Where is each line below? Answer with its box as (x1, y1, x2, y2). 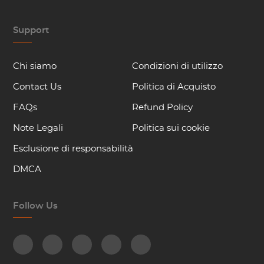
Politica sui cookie (132, 124, 210, 133)
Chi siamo (13, 62, 57, 71)
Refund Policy (132, 103, 193, 112)
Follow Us (13, 202, 58, 210)
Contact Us (13, 82, 62, 91)
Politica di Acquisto (132, 82, 216, 91)
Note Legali (13, 124, 64, 133)
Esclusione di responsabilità (13, 144, 134, 153)
